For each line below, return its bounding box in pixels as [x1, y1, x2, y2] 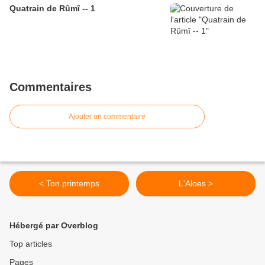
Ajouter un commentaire [69, 112, 146, 121]
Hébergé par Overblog [9, 221, 98, 231]
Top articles [9, 239, 52, 249]
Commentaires [9, 80, 92, 94]
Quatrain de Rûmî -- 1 [9, 4, 95, 14]
